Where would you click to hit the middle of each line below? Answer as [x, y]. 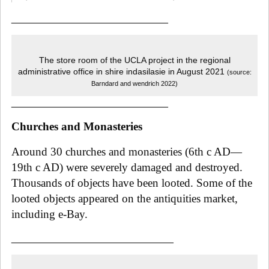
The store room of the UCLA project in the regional [134, 60]
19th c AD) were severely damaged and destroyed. [127, 167]
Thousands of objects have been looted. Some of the [132, 183]
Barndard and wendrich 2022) [134, 83]
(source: [239, 72]
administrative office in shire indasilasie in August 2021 [122, 71]
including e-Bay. [50, 214]
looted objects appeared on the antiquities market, [125, 198]
